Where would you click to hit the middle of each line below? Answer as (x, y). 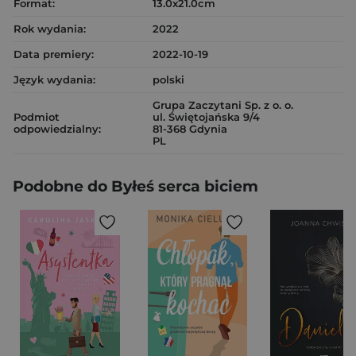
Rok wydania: (50, 29)
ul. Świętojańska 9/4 (206, 117)
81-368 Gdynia (190, 129)
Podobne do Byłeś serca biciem (135, 186)
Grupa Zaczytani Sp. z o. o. (223, 105)
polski (168, 79)
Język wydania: (54, 79)
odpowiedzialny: (57, 129)
